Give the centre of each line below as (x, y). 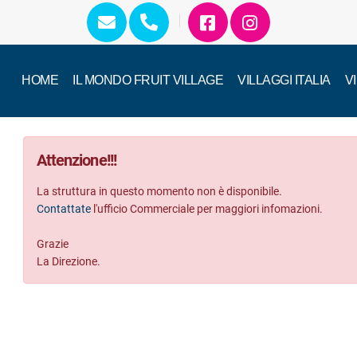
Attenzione (72, 161)
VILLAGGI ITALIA (284, 80)
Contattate (64, 209)
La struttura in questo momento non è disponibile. (160, 191)
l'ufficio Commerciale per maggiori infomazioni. (207, 209)
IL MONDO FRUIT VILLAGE (148, 80)
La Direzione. (69, 261)
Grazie (53, 244)
